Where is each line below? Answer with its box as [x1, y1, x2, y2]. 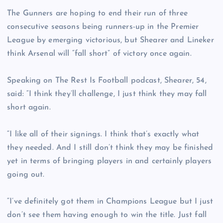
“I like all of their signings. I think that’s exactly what [7, 130, 200, 139]
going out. [7, 171, 45, 179]
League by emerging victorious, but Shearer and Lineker [7, 36, 214, 45]
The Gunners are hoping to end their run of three [7, 9, 188, 18]
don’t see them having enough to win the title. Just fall [7, 211, 207, 220]
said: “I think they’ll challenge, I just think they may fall [7, 90, 207, 99]
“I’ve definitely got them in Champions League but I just [7, 198, 213, 206]
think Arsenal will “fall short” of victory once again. [7, 50, 192, 58]
